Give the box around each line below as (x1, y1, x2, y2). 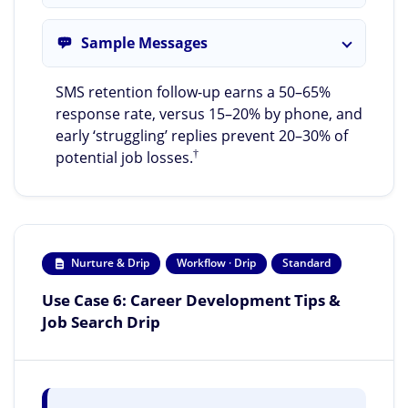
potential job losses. (55, 148, 193, 168)
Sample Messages (81, 33, 208, 54)
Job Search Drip (42, 311, 160, 333)
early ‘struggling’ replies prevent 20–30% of (55, 126, 348, 147)
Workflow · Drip (176, 255, 256, 271)
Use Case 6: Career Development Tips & (42, 289, 341, 311)
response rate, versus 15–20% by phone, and (55, 104, 362, 125)
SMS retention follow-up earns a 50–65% (55, 82, 331, 103)
